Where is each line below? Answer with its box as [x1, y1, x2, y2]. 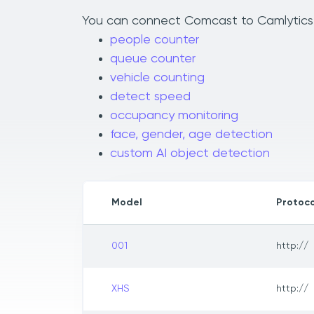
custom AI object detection [110, 147, 270, 161]
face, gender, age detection [110, 128, 273, 142]
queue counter [110, 53, 196, 66]
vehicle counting [110, 71, 205, 85]
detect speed [110, 90, 191, 104]
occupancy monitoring [110, 109, 238, 123]
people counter [110, 34, 199, 47]
